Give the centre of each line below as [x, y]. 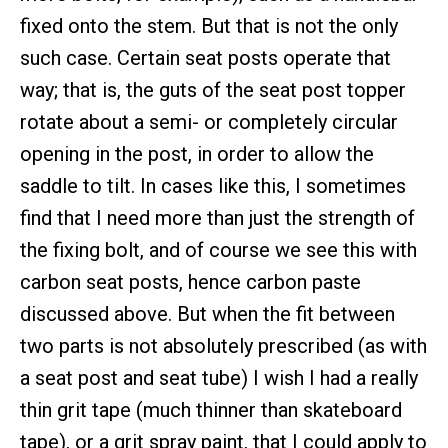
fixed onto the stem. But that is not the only [209, 26]
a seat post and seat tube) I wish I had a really [219, 378]
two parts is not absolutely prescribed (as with [223, 346]
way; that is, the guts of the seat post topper [213, 90]
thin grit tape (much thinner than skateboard [211, 410]
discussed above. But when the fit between [207, 314]
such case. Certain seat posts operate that [205, 58]
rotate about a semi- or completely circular [209, 122]
